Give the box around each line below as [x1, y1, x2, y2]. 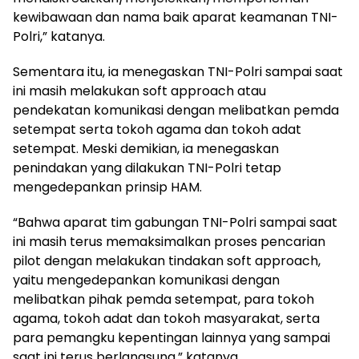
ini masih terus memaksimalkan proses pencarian [13, 232, 325, 252]
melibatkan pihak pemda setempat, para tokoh [13, 290, 314, 309]
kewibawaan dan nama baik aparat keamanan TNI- [13, 8, 338, 27]
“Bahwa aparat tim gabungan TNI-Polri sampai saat [13, 213, 337, 232]
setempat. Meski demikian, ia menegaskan [13, 139, 279, 159]
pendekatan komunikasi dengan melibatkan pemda [13, 101, 339, 120]
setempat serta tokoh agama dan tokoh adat [13, 120, 301, 139]
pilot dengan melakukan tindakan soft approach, [13, 252, 321, 271]
